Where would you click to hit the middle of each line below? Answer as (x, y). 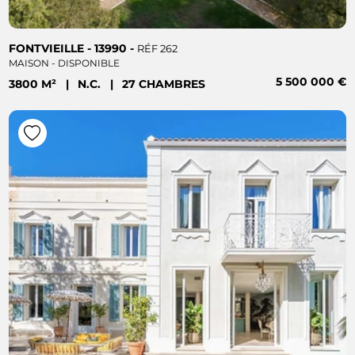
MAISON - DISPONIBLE (65, 63)
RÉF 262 (158, 48)
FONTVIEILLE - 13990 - (73, 48)
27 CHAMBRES (164, 84)
